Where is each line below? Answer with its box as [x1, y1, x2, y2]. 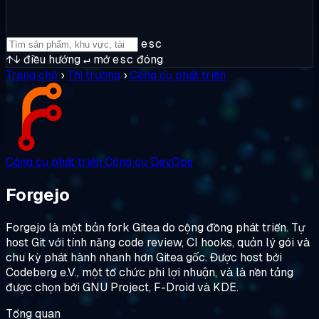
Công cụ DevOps [105, 155, 193, 169]
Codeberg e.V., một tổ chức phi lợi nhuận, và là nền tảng [6, 264, 293, 280]
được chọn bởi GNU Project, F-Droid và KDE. [6, 279, 239, 295]
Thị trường [67, 68, 120, 83]
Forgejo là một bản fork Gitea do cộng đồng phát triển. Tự [6, 219, 305, 235]
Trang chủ [6, 68, 58, 83]
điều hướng [21, 52, 80, 67]
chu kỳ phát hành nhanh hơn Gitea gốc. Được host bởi [6, 249, 282, 265]
